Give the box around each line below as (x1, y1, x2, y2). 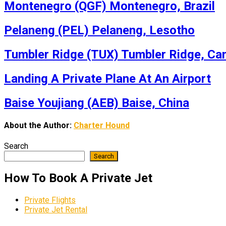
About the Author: (4, 121, 74, 131)
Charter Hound (74, 121, 130, 131)
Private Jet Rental (24, 205, 87, 215)
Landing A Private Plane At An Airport (4, 72, 211, 86)
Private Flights (24, 195, 76, 205)
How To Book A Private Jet (4, 171, 152, 186)
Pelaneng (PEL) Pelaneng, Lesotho (4, 23, 195, 38)
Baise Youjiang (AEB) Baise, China (4, 96, 189, 110)
